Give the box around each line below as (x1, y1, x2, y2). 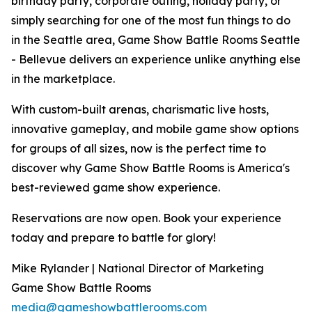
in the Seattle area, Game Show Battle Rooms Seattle (11, 33, 300, 47)
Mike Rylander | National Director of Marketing (11, 261, 264, 276)
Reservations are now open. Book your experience (11, 211, 281, 226)
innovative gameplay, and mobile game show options (11, 122, 299, 136)
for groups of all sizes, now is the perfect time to (11, 141, 266, 156)
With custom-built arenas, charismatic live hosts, (11, 102, 269, 117)
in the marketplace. (11, 72, 115, 86)
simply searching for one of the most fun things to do (11, 13, 290, 28)
